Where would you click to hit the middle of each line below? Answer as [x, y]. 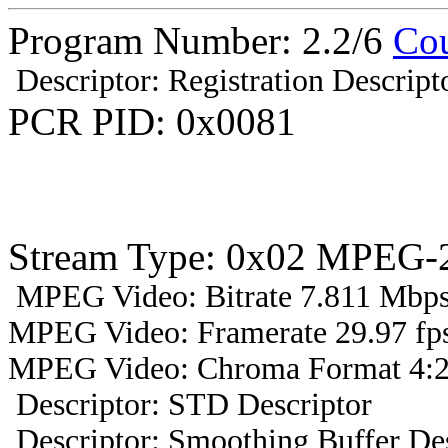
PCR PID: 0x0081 [152, 122]
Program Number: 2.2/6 [200, 41]
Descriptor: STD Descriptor [190, 405]
